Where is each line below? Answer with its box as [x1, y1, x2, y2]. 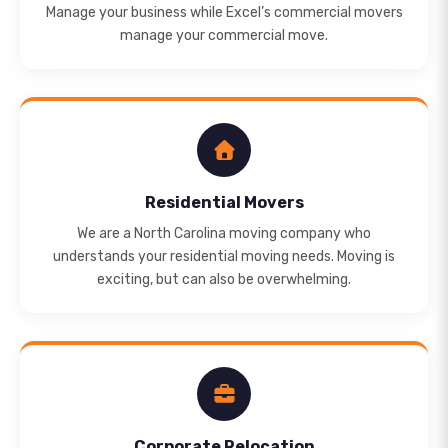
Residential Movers [144, 193, 304, 212]
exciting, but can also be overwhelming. [97, 271, 351, 288]
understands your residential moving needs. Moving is [53, 248, 395, 265]
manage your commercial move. [120, 27, 328, 44]
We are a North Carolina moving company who [77, 225, 371, 242]
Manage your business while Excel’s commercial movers [45, 4, 403, 21]
